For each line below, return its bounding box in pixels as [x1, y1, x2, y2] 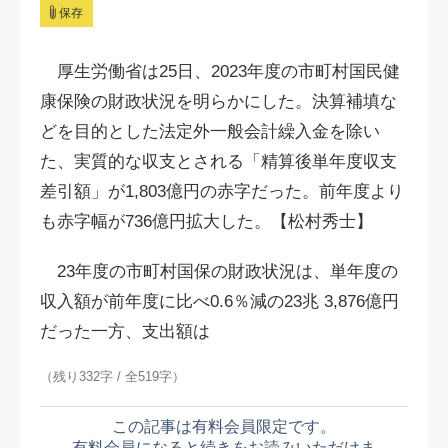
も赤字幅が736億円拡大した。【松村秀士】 [40, 212, 373, 231]
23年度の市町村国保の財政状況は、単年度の [40, 262, 398, 281]
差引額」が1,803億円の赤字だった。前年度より [40, 182, 404, 201]
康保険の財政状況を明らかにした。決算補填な [40, 92, 397, 111]
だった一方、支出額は [40, 322, 210, 341]
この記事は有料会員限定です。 [112, 418, 336, 435]
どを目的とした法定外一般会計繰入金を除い [40, 122, 380, 141]
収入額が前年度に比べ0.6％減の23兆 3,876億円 [40, 292, 399, 311]
